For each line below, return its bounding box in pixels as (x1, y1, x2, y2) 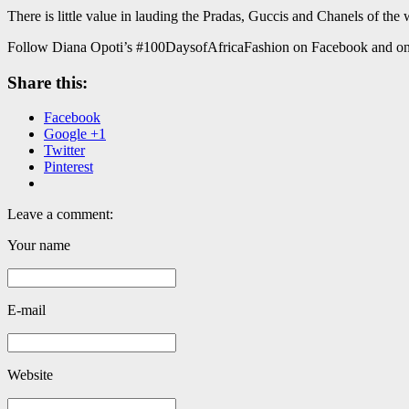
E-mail (7, 302, 46, 319)
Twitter (44, 142, 85, 159)
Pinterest (44, 159, 93, 175)
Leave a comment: (7, 206, 113, 223)
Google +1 (44, 126, 106, 142)
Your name (7, 237, 70, 254)
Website (7, 367, 53, 383)
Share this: (7, 72, 88, 92)
